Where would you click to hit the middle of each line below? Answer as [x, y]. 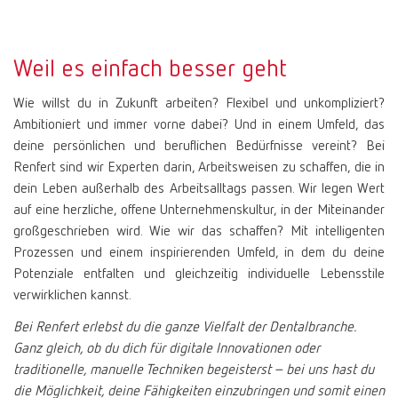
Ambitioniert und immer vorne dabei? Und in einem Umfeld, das [199, 125]
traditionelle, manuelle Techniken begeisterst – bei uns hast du [194, 370]
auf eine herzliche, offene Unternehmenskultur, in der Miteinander [199, 211]
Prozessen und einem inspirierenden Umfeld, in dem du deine [199, 253]
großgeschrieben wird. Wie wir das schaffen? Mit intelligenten [199, 232]
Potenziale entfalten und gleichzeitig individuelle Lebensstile [199, 275]
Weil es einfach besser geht [150, 69]
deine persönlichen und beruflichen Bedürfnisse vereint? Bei [199, 147]
